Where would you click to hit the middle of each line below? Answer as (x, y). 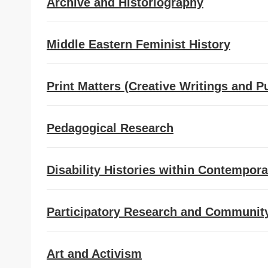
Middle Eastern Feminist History (138, 44)
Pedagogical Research (110, 128)
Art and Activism (94, 254)
